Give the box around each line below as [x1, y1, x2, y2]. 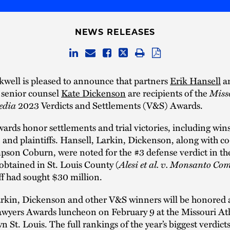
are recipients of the [126, 85, 209, 100]
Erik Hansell [170, 73, 221, 87]
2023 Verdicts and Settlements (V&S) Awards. [16, 98, 203, 112]
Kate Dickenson [61, 85, 126, 100]
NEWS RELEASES [74, 27, 156, 37]
